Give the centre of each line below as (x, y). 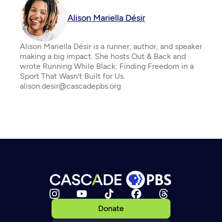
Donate (111, 208)
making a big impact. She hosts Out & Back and (103, 56)
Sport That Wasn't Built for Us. (72, 76)
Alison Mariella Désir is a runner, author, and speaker (111, 46)
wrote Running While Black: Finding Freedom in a (107, 66)
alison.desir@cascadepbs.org (70, 86)
